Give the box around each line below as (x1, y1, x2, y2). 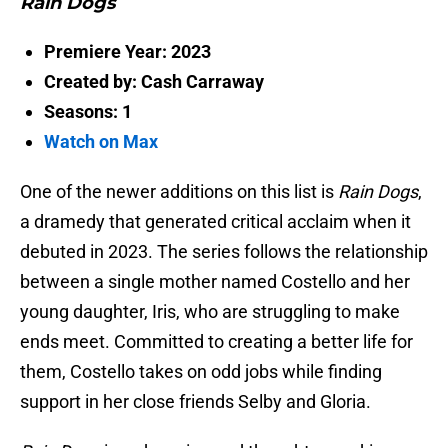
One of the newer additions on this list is (20, 181, 334, 203)
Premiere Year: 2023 (44, 41, 211, 63)
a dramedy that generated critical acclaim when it (20, 211, 411, 233)
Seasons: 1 (44, 101, 132, 123)
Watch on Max (44, 131, 158, 153)
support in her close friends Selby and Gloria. (20, 391, 371, 413)
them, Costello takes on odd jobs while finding (20, 361, 382, 383)
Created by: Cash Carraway (44, 71, 264, 93)
